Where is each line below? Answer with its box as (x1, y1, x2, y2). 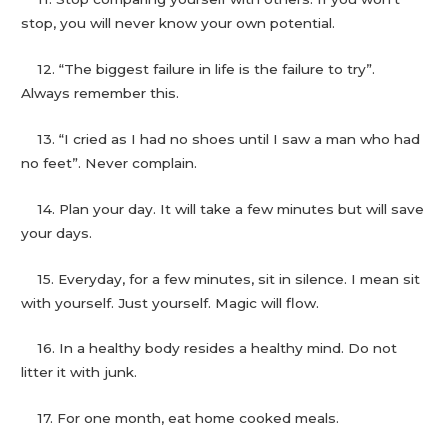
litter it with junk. (21, 364, 138, 381)
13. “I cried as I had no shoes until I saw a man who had (21, 130, 421, 147)
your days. (21, 224, 93, 241)
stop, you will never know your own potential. (21, 15, 336, 32)
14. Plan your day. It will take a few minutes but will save (21, 200, 425, 217)
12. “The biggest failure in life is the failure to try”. (21, 60, 376, 77)
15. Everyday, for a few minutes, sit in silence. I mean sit (21, 270, 421, 287)
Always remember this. (21, 84, 180, 101)
